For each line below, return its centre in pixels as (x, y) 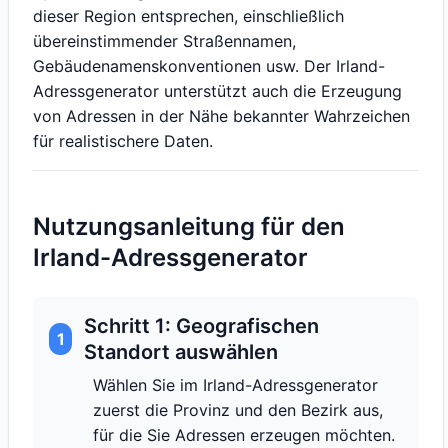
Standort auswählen (181, 352)
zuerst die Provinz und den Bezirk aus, (238, 410)
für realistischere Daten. (123, 141)
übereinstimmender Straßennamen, (164, 41)
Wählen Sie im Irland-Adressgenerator (235, 385)
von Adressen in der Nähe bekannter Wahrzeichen (221, 116)
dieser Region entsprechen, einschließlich (188, 16)
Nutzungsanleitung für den (189, 226)
